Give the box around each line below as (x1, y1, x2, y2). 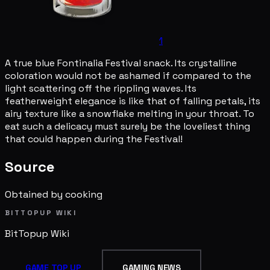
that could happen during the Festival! (5, 132, 183, 145)
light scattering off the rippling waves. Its (5, 81, 196, 95)
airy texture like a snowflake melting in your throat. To (5, 107, 254, 120)
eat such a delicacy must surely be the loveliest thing (5, 119, 250, 133)
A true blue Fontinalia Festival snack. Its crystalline (5, 56, 237, 69)
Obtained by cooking (5, 187, 102, 201)
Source (5, 157, 55, 176)
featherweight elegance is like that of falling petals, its (5, 94, 260, 107)
